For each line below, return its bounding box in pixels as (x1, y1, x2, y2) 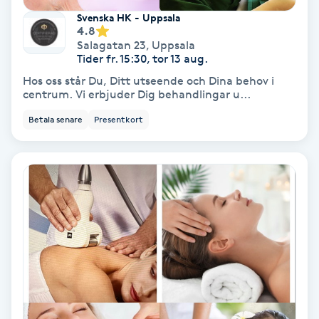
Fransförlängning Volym (9, 13, 135, 26)
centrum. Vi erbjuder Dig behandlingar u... (23, 87, 251, 101)
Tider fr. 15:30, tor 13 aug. (77, 51, 208, 66)
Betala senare (28, 113, 83, 125)
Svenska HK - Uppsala (77, 11, 180, 23)
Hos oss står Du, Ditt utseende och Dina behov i (23, 73, 274, 88)
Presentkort (94, 113, 143, 125)
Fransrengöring (9, 93, 90, 106)
